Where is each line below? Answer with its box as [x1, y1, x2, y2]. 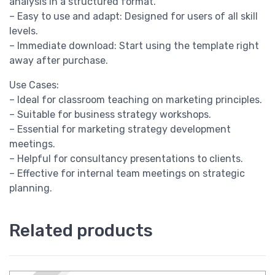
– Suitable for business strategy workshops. [9, 109, 211, 121]
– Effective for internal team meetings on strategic [9, 168, 245, 180]
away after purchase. [9, 55, 108, 67]
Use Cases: [9, 79, 59, 91]
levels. [9, 25, 38, 37]
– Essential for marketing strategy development [9, 123, 231, 136]
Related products [9, 220, 153, 241]
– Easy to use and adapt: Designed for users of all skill [9, 10, 258, 23]
